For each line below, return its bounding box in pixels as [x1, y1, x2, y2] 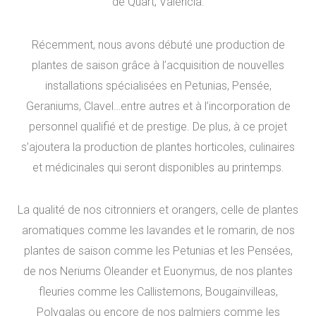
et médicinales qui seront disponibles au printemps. [32, 160, 284, 174]
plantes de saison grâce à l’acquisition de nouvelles [32, 58, 284, 72]
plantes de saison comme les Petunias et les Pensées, [23, 244, 293, 258]
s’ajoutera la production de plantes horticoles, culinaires [21, 140, 295, 154]
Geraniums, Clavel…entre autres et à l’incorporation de [25, 99, 291, 113]
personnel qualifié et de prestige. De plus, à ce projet [29, 119, 287, 133]
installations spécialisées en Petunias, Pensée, [44, 78, 272, 92]
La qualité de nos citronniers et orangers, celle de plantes [18, 203, 298, 217]
